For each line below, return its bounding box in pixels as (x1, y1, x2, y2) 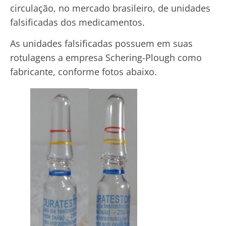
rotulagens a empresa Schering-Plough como (10, 51, 202, 64)
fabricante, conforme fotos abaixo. (10, 66, 157, 78)
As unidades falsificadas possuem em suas (10, 37, 193, 50)
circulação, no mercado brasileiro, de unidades (10, 2, 210, 14)
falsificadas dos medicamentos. (10, 16, 145, 28)
